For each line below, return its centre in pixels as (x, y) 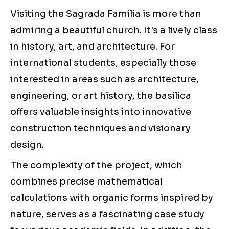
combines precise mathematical (86, 182)
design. (27, 145)
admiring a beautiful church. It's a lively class (114, 30)
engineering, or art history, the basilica (101, 96)
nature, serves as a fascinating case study (107, 214)
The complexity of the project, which (96, 165)
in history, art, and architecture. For (93, 47)
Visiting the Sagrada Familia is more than (106, 14)
